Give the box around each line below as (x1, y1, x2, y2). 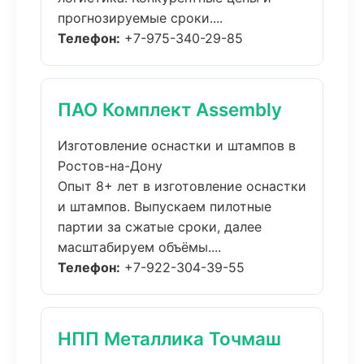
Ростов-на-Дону (58, 158, 162, 174)
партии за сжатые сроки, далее (58, 219, 262, 235)
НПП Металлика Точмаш (58, 327, 281, 349)
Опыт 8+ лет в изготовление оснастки (58, 178, 306, 194)
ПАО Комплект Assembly (58, 98, 282, 120)
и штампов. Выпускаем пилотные (58, 198, 271, 214)
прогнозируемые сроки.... (58, 10, 223, 26)
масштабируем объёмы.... (58, 239, 221, 255)
